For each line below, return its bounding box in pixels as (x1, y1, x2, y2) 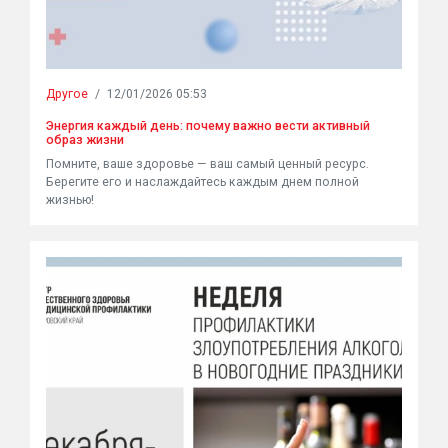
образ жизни (46, 133, 124, 147)
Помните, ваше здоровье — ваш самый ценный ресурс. (46, 157, 369, 171)
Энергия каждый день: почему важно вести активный (46, 119, 370, 133)
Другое (46, 87, 88, 101)
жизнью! (46, 193, 94, 207)
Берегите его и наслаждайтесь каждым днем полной (46, 175, 359, 189)
